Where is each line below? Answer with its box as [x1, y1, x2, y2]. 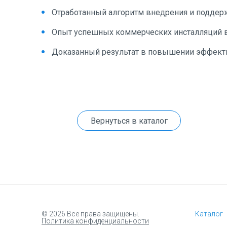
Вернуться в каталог [90, 116, 168, 126]
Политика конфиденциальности [42, 217, 149, 225]
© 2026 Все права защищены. [42, 210, 139, 218]
